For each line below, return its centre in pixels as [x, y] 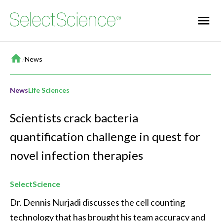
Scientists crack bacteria [74, 118]
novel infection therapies [76, 155]
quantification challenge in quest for [105, 137]
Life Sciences [49, 90]
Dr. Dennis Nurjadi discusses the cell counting [98, 203]
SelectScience [35, 184]
